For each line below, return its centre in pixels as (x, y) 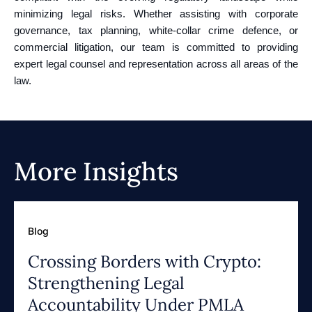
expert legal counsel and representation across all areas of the (156, 64)
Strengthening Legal (106, 283)
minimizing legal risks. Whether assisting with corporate (156, 14)
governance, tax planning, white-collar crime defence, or (156, 30)
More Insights (96, 171)
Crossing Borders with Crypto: (145, 262)
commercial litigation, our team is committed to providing (156, 47)
